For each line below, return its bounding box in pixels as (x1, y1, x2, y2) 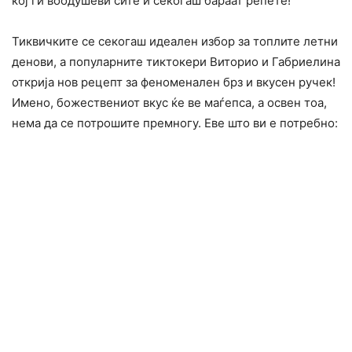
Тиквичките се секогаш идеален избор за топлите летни (12, 34, 338, 49)
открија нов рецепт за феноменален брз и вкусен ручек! (12, 75, 335, 90)
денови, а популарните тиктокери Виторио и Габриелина (12, 54, 340, 70)
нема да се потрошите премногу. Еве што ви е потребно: (12, 115, 338, 131)
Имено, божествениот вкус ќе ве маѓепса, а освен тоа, (12, 95, 327, 111)
